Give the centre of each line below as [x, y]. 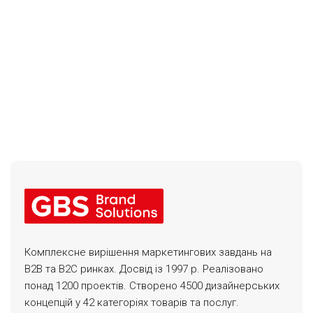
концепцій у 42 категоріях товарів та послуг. [132, 302]
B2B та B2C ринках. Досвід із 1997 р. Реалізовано [144, 269]
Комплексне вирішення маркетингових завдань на [148, 252]
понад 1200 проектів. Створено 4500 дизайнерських [152, 285]
